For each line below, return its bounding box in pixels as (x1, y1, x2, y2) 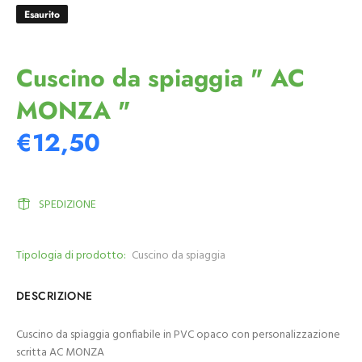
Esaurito (24, 7, 60, 22)
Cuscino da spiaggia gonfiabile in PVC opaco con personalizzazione (16, 326, 340, 344)
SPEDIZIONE (39, 196, 96, 214)
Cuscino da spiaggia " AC (16, 61, 305, 95)
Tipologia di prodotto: (16, 246, 126, 265)
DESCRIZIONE (16, 288, 93, 304)
